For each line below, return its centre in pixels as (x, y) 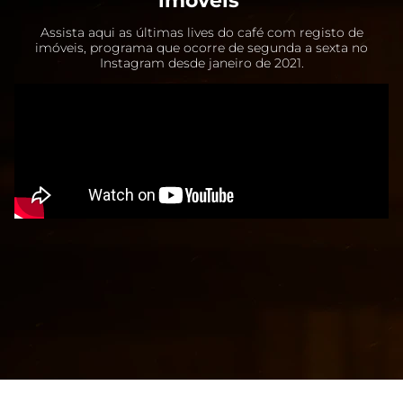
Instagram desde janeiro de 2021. (201, 63)
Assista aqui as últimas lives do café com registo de (201, 32)
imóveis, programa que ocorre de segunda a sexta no (201, 47)
